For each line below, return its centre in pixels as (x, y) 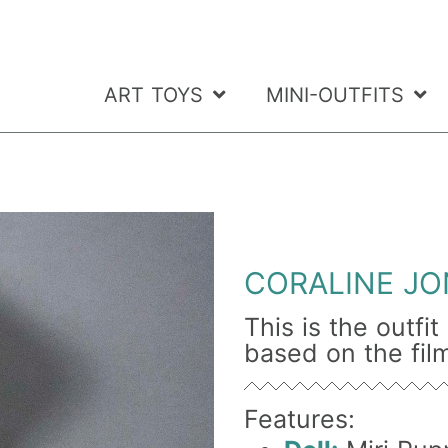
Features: (299, 419)
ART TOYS (153, 95)
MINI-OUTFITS (334, 95)
